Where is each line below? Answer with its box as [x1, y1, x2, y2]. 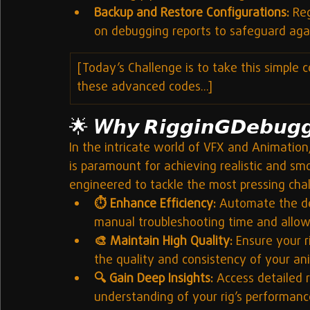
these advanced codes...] [77, 78, 212, 98]
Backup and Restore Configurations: [94, 4, 289, 24]
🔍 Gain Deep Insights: [94, 270, 213, 289]
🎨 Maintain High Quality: [94, 232, 232, 252]
